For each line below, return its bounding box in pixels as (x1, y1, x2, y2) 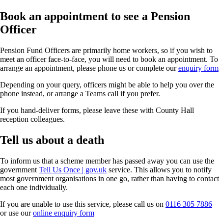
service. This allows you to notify (107, 165, 212, 174)
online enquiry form (33, 209, 94, 218)
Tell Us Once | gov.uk (39, 165, 107, 174)
